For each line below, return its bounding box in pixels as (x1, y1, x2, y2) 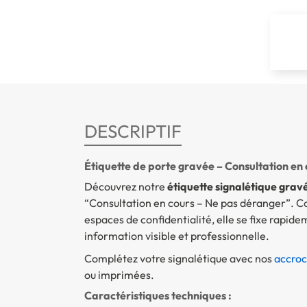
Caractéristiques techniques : (84, 288, 232, 302)
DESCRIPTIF (84, 119, 182, 143)
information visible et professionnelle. (84, 228, 269, 243)
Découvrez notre (84, 179, 167, 193)
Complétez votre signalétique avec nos (84, 251, 274, 265)
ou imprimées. (84, 267, 154, 282)
